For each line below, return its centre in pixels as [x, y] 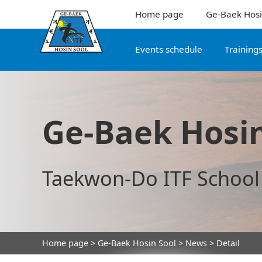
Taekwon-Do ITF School [151, 178]
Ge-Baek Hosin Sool [137, 243]
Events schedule [168, 49]
